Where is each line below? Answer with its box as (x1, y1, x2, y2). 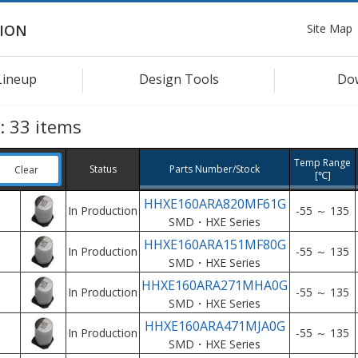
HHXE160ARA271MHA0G (141, 276, 288, 294)
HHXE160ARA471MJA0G (144, 317, 285, 335)
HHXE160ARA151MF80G (143, 236, 286, 253)
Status (89, 162, 117, 176)
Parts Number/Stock (169, 162, 260, 176)
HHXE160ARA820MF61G (143, 195, 286, 213)
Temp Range (294, 156, 351, 169)
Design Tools (139, 70, 219, 88)
